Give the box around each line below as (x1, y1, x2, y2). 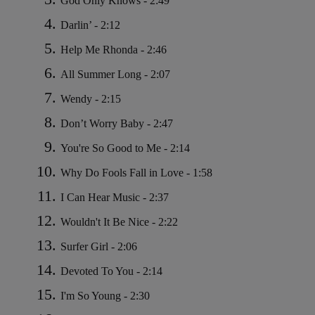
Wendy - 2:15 (60, 93, 121, 105)
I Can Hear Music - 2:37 (60, 191, 169, 204)
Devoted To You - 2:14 (60, 265, 162, 278)
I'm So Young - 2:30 (60, 290, 150, 302)
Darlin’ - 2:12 (60, 19, 120, 32)
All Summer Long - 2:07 (60, 68, 170, 81)
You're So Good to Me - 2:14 (60, 142, 190, 155)
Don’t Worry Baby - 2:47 (60, 117, 173, 130)
